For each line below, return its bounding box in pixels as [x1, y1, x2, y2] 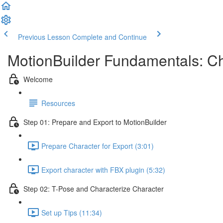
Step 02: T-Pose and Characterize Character [23, 183, 164, 194]
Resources [41, 98, 75, 108]
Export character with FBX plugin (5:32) [41, 164, 165, 175]
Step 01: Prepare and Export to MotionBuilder [23, 116, 167, 127]
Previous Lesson [18, 32, 70, 42]
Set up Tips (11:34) [41, 207, 102, 218]
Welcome [23, 74, 53, 84]
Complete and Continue [72, 32, 147, 42]
